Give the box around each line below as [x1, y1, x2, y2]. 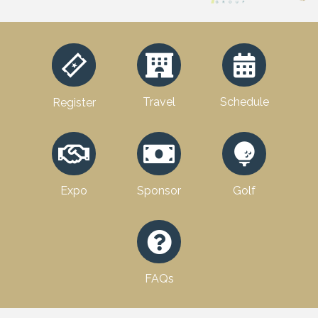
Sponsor [137, 184, 181, 198]
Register [52, 95, 96, 109]
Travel [143, 95, 175, 109]
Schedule [219, 95, 269, 109]
